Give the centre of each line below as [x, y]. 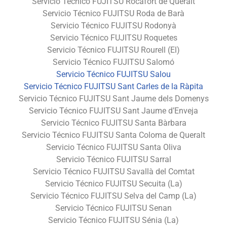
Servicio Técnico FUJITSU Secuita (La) [113, 183]
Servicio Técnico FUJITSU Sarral [113, 159]
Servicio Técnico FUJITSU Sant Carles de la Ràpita [113, 86]
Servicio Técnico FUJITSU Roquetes [113, 37]
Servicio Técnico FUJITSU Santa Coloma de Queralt [113, 135]
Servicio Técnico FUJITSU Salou [113, 74]
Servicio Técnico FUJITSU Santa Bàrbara [113, 123]
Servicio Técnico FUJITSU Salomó [113, 62]
